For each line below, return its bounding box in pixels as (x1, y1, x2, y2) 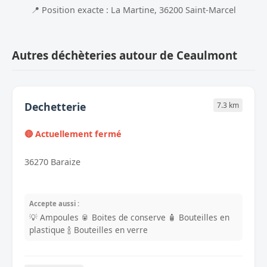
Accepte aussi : (29, 199, 79, 209)
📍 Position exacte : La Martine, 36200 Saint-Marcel (31, 4, 236, 15)
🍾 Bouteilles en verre (67, 224, 148, 236)
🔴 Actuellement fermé (24, 128, 122, 139)
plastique (29, 224, 65, 236)
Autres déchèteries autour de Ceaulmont (12, 47, 237, 63)
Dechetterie (24, 99, 86, 114)
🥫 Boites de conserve (81, 212, 166, 223)
